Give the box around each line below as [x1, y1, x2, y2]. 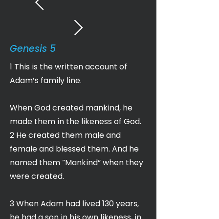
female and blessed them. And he [10, 143, 139, 154]
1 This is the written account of [10, 61, 127, 72]
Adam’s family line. [10, 75, 82, 86]
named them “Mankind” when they [10, 157, 143, 168]
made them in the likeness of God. [10, 116, 141, 127]
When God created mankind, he [10, 102, 132, 113]
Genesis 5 [10, 42, 56, 55]
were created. [10, 171, 64, 182]
